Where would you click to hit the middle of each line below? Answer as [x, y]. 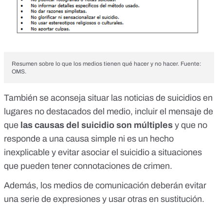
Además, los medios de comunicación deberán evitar [105, 185]
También [22, 98]
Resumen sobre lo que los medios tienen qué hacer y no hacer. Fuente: [107, 64]
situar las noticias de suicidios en [149, 98]
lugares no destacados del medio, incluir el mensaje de [109, 111]
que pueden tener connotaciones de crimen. [88, 166]
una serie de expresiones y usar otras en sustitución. [104, 199]
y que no [190, 125]
